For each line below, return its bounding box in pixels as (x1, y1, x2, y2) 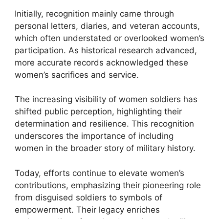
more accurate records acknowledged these (15, 57, 188, 67)
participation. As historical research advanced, (15, 45, 197, 55)
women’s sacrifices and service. (15, 69, 139, 80)
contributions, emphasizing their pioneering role (15, 180, 201, 190)
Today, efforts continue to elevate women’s (15, 168, 184, 178)
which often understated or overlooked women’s (15, 33, 204, 43)
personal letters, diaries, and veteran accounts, (15, 21, 200, 31)
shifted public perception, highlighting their (15, 107, 182, 116)
